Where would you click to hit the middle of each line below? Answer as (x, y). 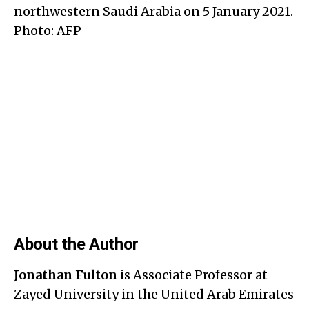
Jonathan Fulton (66, 275)
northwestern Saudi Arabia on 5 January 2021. (153, 11)
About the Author (77, 244)
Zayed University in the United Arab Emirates (154, 294)
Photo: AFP (48, 30)
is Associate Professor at (192, 275)
